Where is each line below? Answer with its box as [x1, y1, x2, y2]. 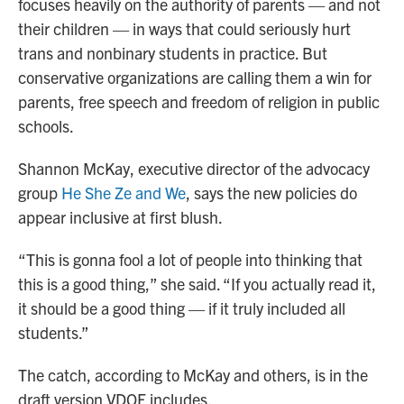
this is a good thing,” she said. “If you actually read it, [18, 273, 376, 295]
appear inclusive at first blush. [18, 207, 223, 228]
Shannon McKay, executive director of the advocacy [18, 158, 370, 179]
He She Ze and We [61, 182, 186, 204]
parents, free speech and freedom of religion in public [18, 91, 380, 113]
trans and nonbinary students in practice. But [18, 42, 327, 64]
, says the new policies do [186, 182, 357, 204]
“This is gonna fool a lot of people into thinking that [18, 249, 363, 271]
